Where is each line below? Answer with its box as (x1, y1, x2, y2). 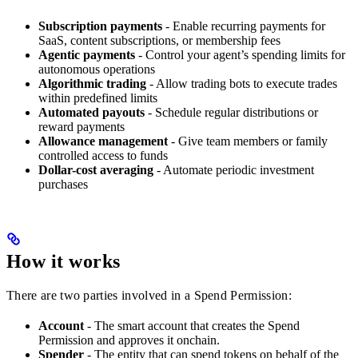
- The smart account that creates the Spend (84, 319, 300, 333)
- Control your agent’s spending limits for (135, 48, 345, 62)
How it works (6, 251, 121, 272)
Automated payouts (38, 105, 145, 120)
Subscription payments (38, 19, 162, 34)
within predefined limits (38, 91, 157, 105)
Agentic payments (38, 48, 135, 62)
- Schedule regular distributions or (145, 105, 318, 120)
